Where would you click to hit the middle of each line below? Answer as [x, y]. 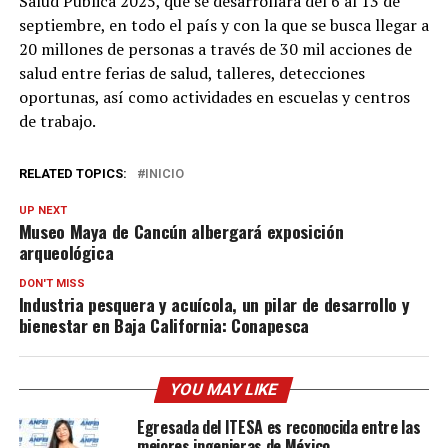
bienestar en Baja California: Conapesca [163, 325]
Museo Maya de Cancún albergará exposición [181, 231]
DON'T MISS [51, 284]
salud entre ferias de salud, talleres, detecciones [191, 73]
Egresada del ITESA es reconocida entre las [278, 427]
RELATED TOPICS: [72, 174]
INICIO [164, 174]
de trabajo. [57, 121]
